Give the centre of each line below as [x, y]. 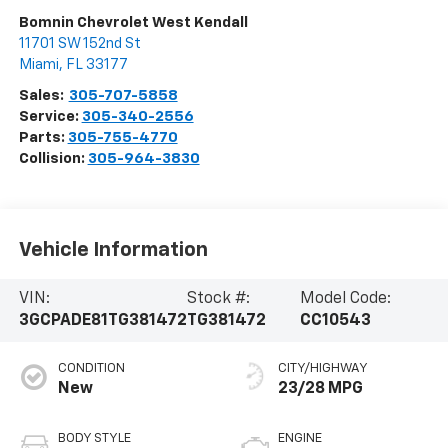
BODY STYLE [94, 439]
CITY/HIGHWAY [323, 369]
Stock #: [218, 299]
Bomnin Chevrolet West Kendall [133, 23]
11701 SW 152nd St [79, 44]
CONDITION [91, 369]
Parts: [43, 138]
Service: [50, 117]
